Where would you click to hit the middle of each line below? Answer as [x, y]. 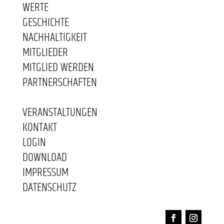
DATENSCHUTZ [49, 188]
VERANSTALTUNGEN [60, 113]
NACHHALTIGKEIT [54, 38]
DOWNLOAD [44, 158]
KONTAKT [39, 128]
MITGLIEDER [45, 53]
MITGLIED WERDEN [58, 68]
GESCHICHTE [45, 23]
